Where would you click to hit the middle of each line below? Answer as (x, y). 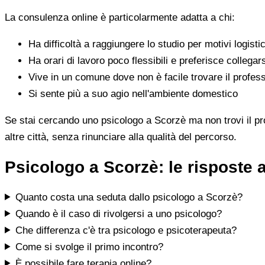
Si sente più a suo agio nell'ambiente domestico (133, 93)
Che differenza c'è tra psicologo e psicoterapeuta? (126, 230)
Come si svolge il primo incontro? (90, 247)
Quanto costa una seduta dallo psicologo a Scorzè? (129, 197)
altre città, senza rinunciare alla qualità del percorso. (121, 137)
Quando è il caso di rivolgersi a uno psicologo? (119, 214)
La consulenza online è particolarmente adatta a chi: (120, 17)
